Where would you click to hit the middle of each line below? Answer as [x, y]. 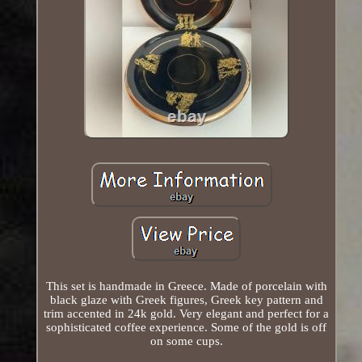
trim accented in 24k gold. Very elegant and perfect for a [187, 313]
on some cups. [186, 341]
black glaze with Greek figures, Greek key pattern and [186, 299]
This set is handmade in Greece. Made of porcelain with [186, 286]
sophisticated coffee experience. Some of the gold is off [187, 327]
